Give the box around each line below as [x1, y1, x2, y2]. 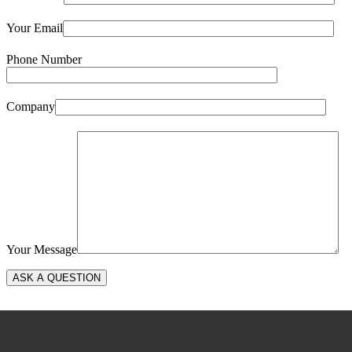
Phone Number [6, 52, 82, 66]
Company [6, 99, 55, 113]
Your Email [6, 20, 63, 35]
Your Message [6, 242, 77, 256]
